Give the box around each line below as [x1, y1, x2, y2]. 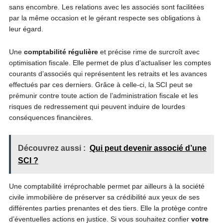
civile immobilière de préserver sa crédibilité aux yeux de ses [8, 193, 200, 201]
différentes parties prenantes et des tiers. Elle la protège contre [8, 204, 208, 212]
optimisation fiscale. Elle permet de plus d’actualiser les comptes [8, 59, 211, 67]
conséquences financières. [8, 113, 93, 121]
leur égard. [8, 25, 43, 33]
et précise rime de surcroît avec [98, 48, 200, 56]
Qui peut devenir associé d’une [89, 144, 207, 152]
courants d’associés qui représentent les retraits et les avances [8, 70, 207, 78]
